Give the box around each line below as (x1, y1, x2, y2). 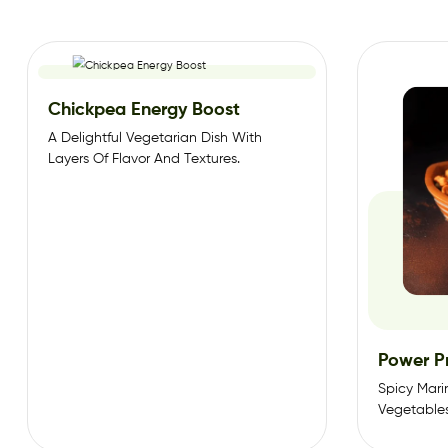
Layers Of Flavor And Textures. (48, 151, 240, 166)
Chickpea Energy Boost (48, 100, 240, 119)
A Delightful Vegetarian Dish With (48, 130, 262, 145)
